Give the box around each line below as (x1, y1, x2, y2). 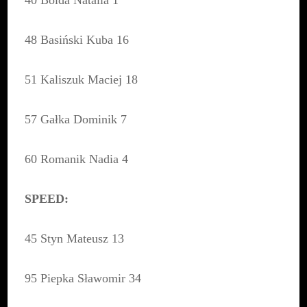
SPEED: (25, 192, 69, 206)
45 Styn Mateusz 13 (25, 232, 125, 246)
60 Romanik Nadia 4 (25, 152, 129, 167)
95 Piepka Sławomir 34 (25, 271, 142, 286)
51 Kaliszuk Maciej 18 (25, 73, 138, 87)
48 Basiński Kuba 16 (25, 33, 130, 47)
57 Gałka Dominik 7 (25, 112, 127, 127)
